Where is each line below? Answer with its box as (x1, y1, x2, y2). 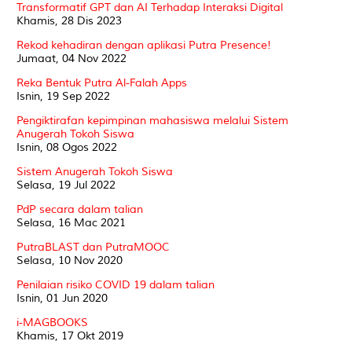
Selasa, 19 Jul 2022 (16, 178, 115, 192)
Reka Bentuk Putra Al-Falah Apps (16, 75, 187, 90)
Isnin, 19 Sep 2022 (16, 89, 110, 103)
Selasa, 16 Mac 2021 (16, 215, 126, 229)
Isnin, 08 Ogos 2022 (16, 140, 117, 154)
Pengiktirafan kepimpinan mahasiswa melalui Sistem (16, 113, 288, 127)
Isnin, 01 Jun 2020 (16, 291, 108, 305)
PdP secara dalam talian (16, 202, 143, 216)
